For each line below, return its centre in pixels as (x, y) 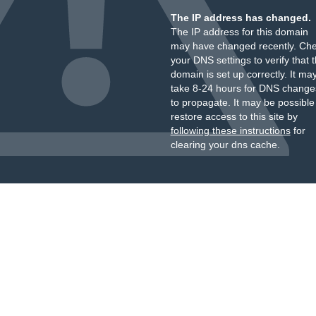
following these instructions (230, 130)
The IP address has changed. (241, 18)
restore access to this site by (234, 116)
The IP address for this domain (239, 32)
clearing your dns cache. (225, 145)
